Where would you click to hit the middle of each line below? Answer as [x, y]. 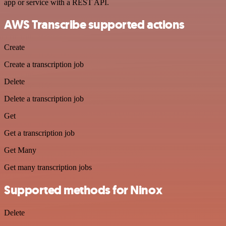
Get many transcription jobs [48, 167]
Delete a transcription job [44, 99]
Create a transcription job [44, 65]
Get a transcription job [39, 133]
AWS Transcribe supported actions [94, 25]
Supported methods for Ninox [83, 190]
